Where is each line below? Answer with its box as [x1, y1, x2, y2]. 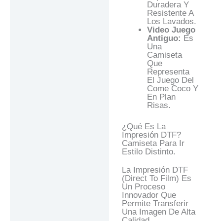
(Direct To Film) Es [121, 173, 191, 183]
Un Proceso [121, 182, 165, 191]
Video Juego [147, 25, 195, 35]
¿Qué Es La [121, 121, 166, 131]
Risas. [147, 101, 171, 110]
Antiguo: [147, 34, 184, 43]
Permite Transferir [121, 198, 188, 208]
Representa [147, 67, 189, 77]
